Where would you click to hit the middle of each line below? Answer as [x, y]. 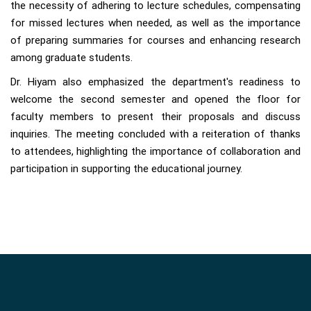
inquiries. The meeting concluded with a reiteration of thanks [155, 134]
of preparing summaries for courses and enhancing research [155, 41]
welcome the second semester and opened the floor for [155, 100]
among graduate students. [72, 58]
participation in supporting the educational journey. [126, 169]
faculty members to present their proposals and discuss [155, 117]
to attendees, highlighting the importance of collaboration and [155, 152]
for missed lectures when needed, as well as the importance [155, 23]
